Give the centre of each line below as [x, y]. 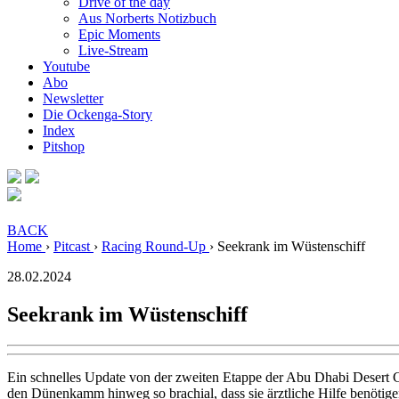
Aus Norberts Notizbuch [147, 18]
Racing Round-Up [155, 246]
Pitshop [64, 147]
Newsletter [73, 98]
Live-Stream [113, 50]
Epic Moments [119, 34]
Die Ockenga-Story [98, 114]
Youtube [66, 66]
